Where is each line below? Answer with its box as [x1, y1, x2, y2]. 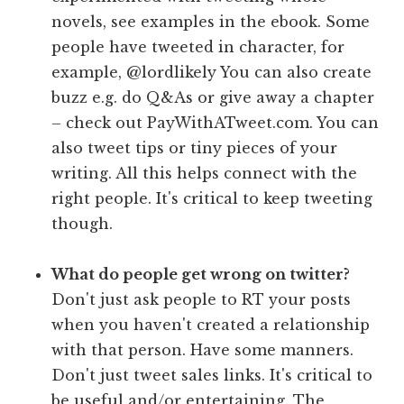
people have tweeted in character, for [51, 38, 345, 57]
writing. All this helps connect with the [51, 164, 358, 183]
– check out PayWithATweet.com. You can [51, 114, 380, 133]
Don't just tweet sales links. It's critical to [51, 366, 373, 385]
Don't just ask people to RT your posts [51, 290, 352, 309]
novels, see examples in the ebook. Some [51, 13, 371, 32]
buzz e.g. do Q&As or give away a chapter [51, 88, 375, 107]
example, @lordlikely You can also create [51, 63, 372, 82]
